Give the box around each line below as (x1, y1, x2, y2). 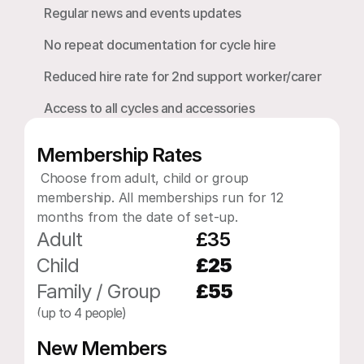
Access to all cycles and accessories (44, 100, 254, 116)
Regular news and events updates (44, 5, 241, 21)
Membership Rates (37, 143, 201, 167)
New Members (37, 336, 167, 360)
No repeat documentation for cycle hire (44, 37, 275, 53)
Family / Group (37, 279, 165, 303)
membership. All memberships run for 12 (37, 189, 284, 206)
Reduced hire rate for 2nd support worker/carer (44, 68, 321, 84)
